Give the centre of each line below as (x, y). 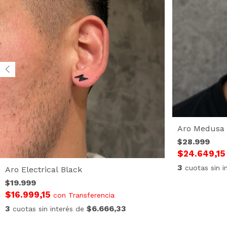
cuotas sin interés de (50, 209)
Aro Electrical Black (44, 169)
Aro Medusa (201, 128)
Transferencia (91, 195)
